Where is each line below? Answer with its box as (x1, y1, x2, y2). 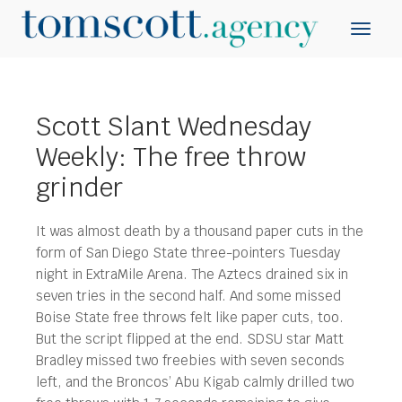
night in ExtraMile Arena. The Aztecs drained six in (36, 266, 348, 283)
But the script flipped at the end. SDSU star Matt (36, 330, 344, 347)
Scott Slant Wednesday (36, 109, 311, 143)
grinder (36, 170, 123, 204)
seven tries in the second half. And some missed (36, 287, 341, 304)
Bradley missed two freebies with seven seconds (36, 352, 345, 369)
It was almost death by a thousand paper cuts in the (36, 223, 363, 240)
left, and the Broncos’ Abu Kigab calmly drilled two (36, 373, 354, 390)
